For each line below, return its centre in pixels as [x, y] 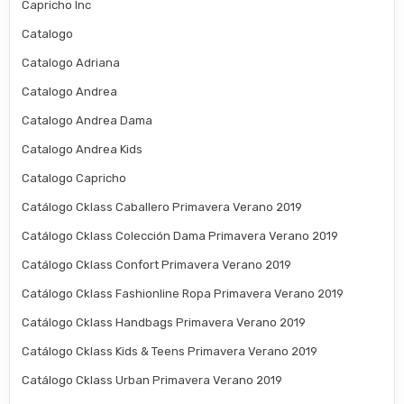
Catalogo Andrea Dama [87, 120]
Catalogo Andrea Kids [83, 149]
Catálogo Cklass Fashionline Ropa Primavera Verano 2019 [183, 293]
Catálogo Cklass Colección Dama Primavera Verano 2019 [180, 235]
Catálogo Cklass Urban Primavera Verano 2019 [152, 380]
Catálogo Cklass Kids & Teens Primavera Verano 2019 [170, 351]
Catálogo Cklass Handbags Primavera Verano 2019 [164, 322]
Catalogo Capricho [74, 178]
